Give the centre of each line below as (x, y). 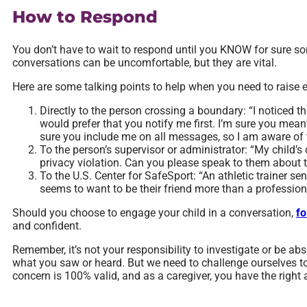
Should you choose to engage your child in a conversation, (154, 213)
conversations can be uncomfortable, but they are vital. (145, 63)
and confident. (47, 226)
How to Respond (85, 17)
